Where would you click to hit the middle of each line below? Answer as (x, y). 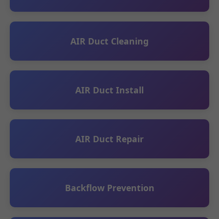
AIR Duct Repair (109, 139)
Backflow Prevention (109, 188)
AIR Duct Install (109, 90)
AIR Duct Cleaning (109, 41)
